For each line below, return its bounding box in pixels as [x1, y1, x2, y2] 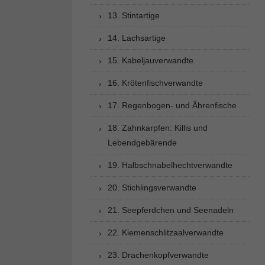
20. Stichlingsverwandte [108, 183, 196, 192]
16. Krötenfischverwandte [108, 78, 203, 88]
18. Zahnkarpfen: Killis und [108, 123, 208, 132]
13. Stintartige [108, 11, 160, 20]
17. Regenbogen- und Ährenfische [108, 101, 237, 110]
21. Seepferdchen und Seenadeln [108, 205, 234, 215]
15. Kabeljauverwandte [108, 56, 193, 65]
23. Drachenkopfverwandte [108, 250, 209, 260]
